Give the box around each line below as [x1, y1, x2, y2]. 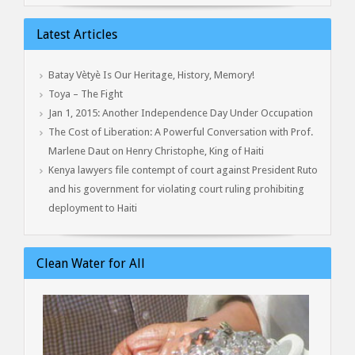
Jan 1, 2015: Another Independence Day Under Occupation [48, 106, 313, 119]
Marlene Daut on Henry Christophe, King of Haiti [48, 144, 264, 157]
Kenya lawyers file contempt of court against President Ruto [48, 163, 318, 176]
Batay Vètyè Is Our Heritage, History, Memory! [48, 68, 254, 81]
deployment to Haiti [48, 201, 137, 214]
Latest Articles [36, 26, 117, 42]
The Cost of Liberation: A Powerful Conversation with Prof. [48, 125, 313, 138]
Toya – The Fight [48, 87, 123, 100]
